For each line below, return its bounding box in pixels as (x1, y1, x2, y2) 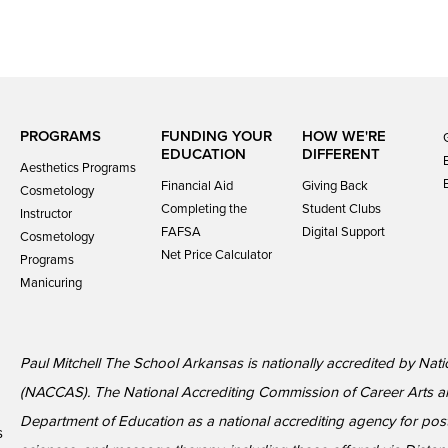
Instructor (19, 206, 72, 222)
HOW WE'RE (301, 127, 386, 145)
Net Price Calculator (160, 247, 272, 263)
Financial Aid (160, 178, 233, 194)
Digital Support (301, 224, 385, 240)
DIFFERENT (301, 145, 380, 163)
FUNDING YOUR (160, 127, 272, 145)
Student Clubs (301, 201, 381, 217)
